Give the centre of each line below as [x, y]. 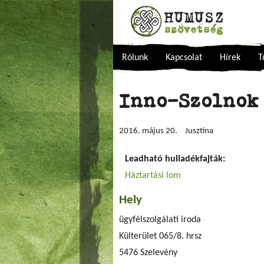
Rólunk [135, 58]
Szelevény [159, 253]
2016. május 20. [148, 131]
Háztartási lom [153, 176]
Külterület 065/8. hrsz [160, 236]
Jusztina [199, 131]
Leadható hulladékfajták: [176, 159]
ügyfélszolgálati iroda [160, 220]
